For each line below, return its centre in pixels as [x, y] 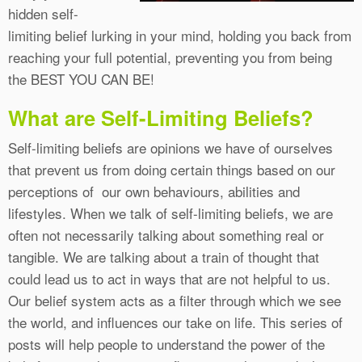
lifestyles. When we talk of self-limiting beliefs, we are [170, 213]
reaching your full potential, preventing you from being [170, 57]
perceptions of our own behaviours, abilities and [154, 192]
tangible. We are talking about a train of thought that [164, 257]
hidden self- [43, 14]
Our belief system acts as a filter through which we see [175, 301]
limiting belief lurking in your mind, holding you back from [180, 36]
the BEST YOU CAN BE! [81, 79]
